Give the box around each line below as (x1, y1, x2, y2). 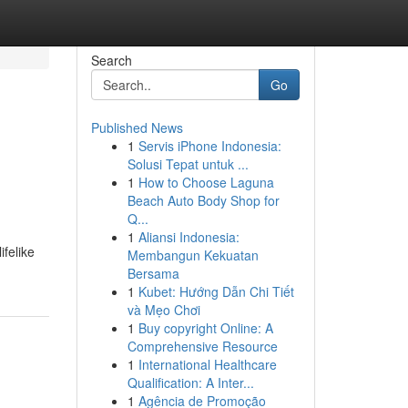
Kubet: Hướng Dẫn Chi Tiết (138, 282, 294, 301)
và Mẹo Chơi (127, 301, 200, 319)
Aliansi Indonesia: (138, 228, 240, 246)
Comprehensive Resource (127, 337, 278, 355)
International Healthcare (138, 355, 277, 373)
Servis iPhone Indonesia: (138, 137, 281, 155)
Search (90, 51, 132, 69)
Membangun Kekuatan (127, 246, 259, 264)
